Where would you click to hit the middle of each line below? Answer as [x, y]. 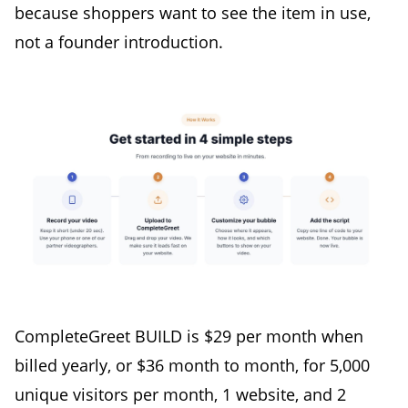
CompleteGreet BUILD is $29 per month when [189, 336]
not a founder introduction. [119, 42]
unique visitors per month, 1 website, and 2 [180, 394]
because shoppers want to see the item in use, [193, 13]
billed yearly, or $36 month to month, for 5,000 [192, 365]
